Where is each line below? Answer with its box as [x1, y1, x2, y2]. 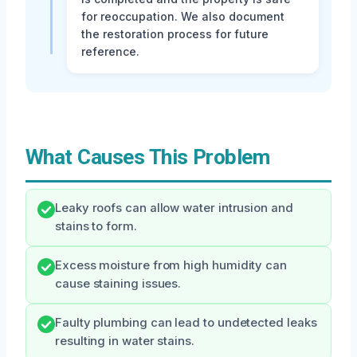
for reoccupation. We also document [81, 10, 284, 24]
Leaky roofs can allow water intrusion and [55, 201, 293, 216]
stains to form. [55, 219, 137, 234]
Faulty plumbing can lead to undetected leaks [55, 316, 317, 331]
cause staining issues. [55, 277, 182, 292]
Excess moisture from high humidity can [55, 258, 287, 273]
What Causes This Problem [25, 145, 270, 170]
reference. [81, 45, 139, 59]
